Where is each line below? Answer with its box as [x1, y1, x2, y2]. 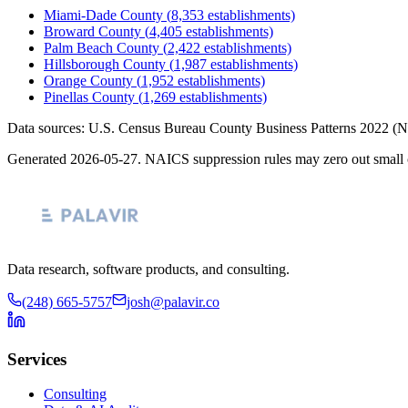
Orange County [44, 72, 133, 88]
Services [7, 349, 66, 369]
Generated [7, 150, 70, 167]
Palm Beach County [44, 39, 159, 56]
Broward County [44, 23, 141, 39]
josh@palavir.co [127, 293, 219, 310]
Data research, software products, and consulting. [7, 260, 290, 277]
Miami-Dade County [44, 6, 163, 23]
